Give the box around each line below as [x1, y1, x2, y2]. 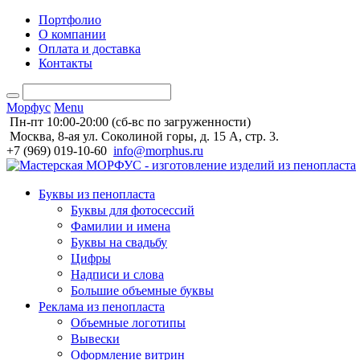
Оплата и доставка [39, 42, 141, 55]
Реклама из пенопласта [39, 299, 165, 313]
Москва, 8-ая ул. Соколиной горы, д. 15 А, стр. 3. [10, 129, 279, 143]
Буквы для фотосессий [71, 202, 194, 217]
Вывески [71, 331, 120, 346]
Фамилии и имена [71, 219, 170, 233]
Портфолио [39, 13, 101, 27]
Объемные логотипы [71, 315, 186, 329]
